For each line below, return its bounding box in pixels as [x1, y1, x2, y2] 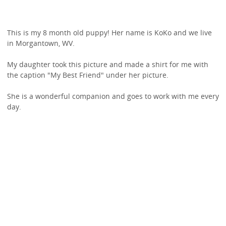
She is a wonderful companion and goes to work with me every [7, 91, 219, 101]
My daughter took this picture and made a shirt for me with [7, 59, 208, 69]
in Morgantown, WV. [7, 38, 75, 48]
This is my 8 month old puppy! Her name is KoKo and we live [7, 27, 212, 37]
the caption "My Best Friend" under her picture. [7, 70, 168, 80]
